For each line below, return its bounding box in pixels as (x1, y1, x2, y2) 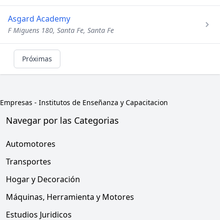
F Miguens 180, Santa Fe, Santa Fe (8, 26, 114, 35)
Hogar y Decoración (6, 174, 80, 185)
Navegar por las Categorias (6, 114, 119, 126)
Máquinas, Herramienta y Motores (6, 192, 134, 202)
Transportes (6, 156, 51, 167)
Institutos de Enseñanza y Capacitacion (39, 98, 168, 107)
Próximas (22, 54, 52, 63)
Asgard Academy (8, 13, 70, 24)
